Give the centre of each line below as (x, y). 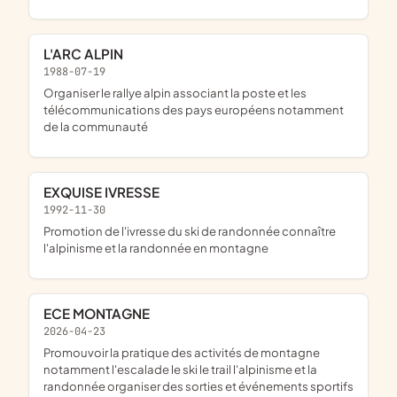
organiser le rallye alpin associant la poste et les (49, 92)
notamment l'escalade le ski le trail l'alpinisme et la (180, 369)
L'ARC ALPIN (88, 54)
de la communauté (96, 126)
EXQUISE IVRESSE (105, 192)
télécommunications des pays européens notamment (194, 109)
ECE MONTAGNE (101, 313)
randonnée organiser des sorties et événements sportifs (198, 385)
